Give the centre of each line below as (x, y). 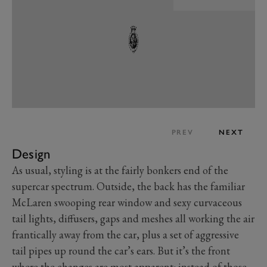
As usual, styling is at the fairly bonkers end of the (120, 170)
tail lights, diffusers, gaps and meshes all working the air (133, 219)
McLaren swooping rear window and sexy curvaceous (127, 203)
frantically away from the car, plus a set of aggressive (125, 235)
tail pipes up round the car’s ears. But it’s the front (121, 251)
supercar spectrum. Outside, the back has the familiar (128, 187)
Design (31, 154)
